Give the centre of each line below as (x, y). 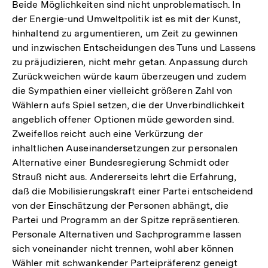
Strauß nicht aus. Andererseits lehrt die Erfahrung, (124, 176)
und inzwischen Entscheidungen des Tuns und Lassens (134, 47)
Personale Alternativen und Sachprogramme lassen (127, 234)
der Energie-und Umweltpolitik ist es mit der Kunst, (127, 19)
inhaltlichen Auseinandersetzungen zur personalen (125, 148)
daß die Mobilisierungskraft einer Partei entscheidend (133, 191)
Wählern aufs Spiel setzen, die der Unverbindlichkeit (128, 105)
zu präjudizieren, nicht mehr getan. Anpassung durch (130, 62)
